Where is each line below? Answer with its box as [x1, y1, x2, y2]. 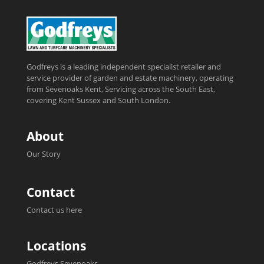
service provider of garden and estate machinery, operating [26, 72, 233, 83]
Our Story [26, 148, 61, 159]
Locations [26, 237, 86, 255]
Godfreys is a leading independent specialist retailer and [26, 61, 221, 72]
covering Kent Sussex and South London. [26, 94, 170, 105]
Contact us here [26, 204, 82, 215]
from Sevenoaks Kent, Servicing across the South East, [26, 83, 215, 94]
